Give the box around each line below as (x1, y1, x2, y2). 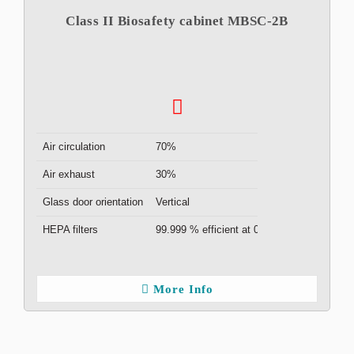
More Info (153, 283, 213, 296)
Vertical (156, 196, 190, 208)
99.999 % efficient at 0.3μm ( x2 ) (156, 224, 309, 235)
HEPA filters (43, 224, 98, 235)
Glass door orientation (43, 196, 143, 208)
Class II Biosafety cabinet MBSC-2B (66, 13, 288, 28)
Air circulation (43, 141, 105, 153)
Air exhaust (43, 168, 95, 180)
